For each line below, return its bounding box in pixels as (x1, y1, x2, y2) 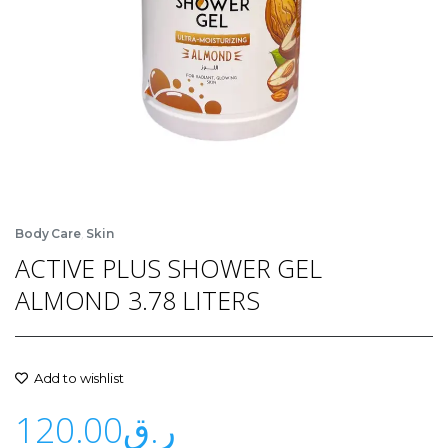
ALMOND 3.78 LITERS (15, 282, 260, 317)
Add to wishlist (33, 369, 124, 386)
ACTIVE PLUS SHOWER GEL (15, 250, 322, 285)
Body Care (15, 225, 81, 241)
